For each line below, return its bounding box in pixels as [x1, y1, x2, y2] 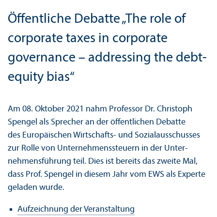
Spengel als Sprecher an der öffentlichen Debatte [8, 117, 186, 127]
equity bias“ [8, 70, 75, 84]
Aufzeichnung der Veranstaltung [17, 204, 135, 214]
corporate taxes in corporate [8, 31, 168, 46]
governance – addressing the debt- [8, 51, 207, 65]
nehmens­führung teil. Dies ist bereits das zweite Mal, [8, 156, 198, 166]
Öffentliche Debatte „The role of [8, 12, 186, 26]
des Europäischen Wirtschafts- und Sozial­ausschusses [8, 130, 200, 140]
